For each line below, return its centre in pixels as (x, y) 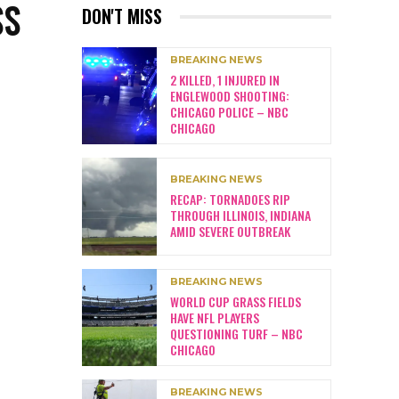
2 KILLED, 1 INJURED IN (225, 80)
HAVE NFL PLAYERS (215, 317)
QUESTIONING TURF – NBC (236, 333)
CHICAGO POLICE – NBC (229, 112)
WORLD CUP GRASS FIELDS (236, 301)
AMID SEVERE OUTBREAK (230, 231)
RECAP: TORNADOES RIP (230, 199)
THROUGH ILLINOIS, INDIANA (240, 215)
